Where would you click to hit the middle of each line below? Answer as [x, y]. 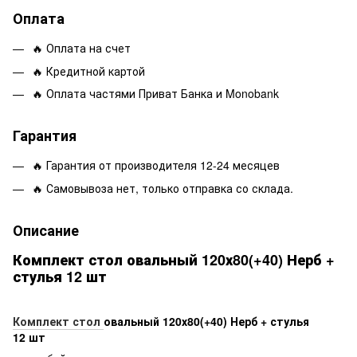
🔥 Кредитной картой [88, 71]
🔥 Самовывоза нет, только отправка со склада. [163, 188]
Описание [46, 230]
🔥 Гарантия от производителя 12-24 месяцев [156, 165]
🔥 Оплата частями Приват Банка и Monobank [155, 94]
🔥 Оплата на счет [83, 48]
